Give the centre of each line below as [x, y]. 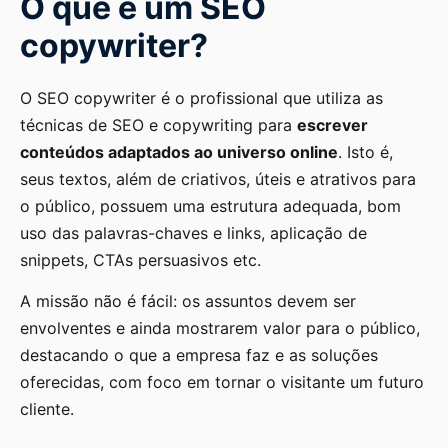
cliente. [47, 408]
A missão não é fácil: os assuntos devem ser [188, 300]
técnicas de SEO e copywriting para [158, 124]
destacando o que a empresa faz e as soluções [199, 354]
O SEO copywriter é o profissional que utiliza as [201, 97]
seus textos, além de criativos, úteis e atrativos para [218, 178]
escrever [332, 124]
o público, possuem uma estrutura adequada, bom [210, 205]
